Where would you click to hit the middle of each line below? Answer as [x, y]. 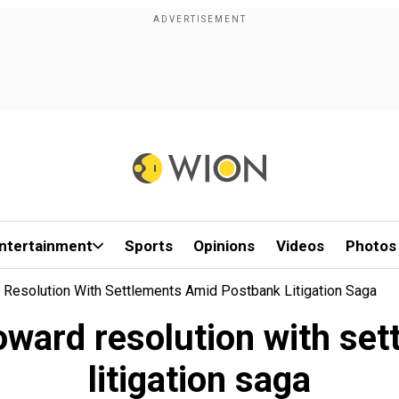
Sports [148, 246]
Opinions [224, 246]
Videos [301, 246]
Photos [370, 246]
